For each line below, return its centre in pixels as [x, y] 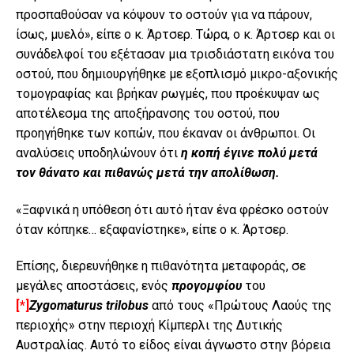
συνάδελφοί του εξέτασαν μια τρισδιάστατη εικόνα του [175, 55]
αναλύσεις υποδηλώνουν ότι [98, 153]
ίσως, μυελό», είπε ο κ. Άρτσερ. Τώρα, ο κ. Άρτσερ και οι [175, 35]
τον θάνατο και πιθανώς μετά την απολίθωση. [148, 173]
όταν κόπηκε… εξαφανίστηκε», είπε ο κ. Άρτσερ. [152, 229]
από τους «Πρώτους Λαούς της [240, 306]
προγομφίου [207, 286]
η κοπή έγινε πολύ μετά [249, 153]
